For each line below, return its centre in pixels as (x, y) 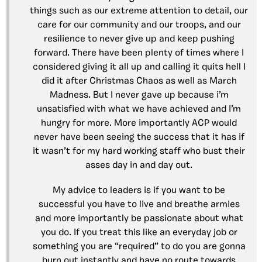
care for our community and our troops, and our (139, 25)
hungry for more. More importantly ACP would (139, 124)
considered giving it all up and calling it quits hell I (139, 68)
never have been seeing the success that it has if (139, 138)
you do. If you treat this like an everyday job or (139, 233)
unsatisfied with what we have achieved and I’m (139, 110)
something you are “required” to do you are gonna (139, 247)
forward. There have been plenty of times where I (139, 54)
